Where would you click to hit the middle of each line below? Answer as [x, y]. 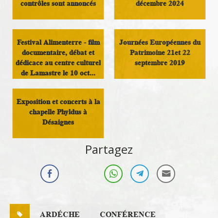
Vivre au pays [160, 84]
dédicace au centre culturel [58, 63]
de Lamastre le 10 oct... [58, 73]
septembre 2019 [160, 63]
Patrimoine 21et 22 [160, 53]
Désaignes [58, 122]
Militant [58, 94]
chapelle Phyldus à [58, 112]
